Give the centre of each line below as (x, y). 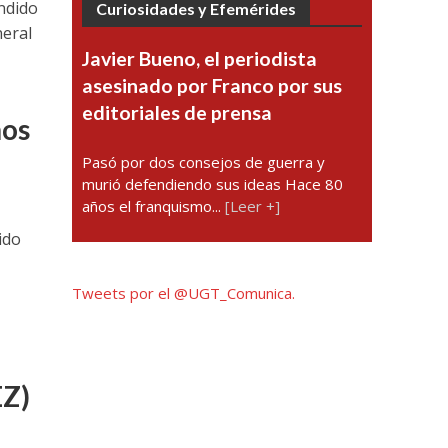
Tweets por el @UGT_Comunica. (184, 293)
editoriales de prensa (177, 112)
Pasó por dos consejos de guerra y (204, 162)
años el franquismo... (154, 206)
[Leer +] (253, 206)
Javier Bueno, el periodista (200, 58)
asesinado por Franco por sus (212, 85)
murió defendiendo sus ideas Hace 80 (213, 184)
